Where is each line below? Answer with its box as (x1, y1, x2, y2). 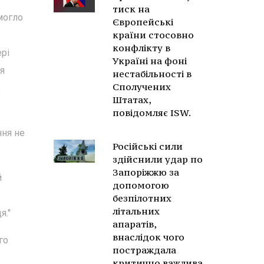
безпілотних (113, 192, 171, 204)
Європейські (113, 16, 173, 28)
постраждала (113, 244, 176, 256)
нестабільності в (113, 68, 192, 80)
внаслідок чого (113, 231, 184, 243)
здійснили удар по (113, 153, 203, 165)
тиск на (113, 3, 150, 15)
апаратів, (113, 218, 156, 230)
